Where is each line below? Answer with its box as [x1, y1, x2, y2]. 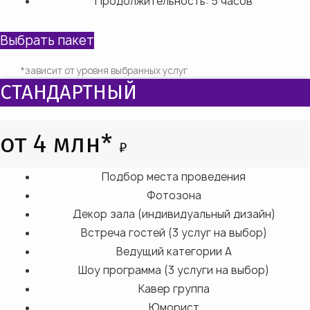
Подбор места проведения [102, 170, 246, 185]
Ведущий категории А [116, 244, 232, 259]
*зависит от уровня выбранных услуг [21, 64, 188, 77]
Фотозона [146, 188, 201, 203]
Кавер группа [138, 282, 210, 297]
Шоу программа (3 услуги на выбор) [78, 263, 269, 278]
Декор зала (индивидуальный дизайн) [72, 207, 275, 222]
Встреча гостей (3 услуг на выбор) [80, 226, 267, 241]
